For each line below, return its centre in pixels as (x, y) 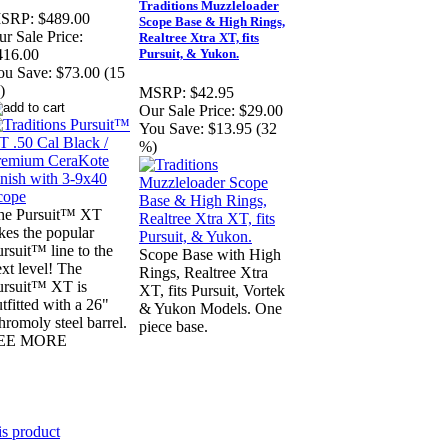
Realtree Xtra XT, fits (199, 38)
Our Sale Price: (187, 111)
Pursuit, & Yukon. (189, 54)
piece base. (173, 327)
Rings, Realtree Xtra (203, 273)
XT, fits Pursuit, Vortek (212, 291)
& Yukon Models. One (210, 309)
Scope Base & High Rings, (212, 22)
